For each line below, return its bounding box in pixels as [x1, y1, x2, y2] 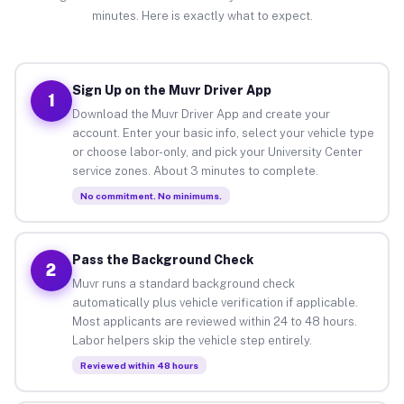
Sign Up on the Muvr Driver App [71, 82, 271, 97]
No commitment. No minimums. [79, 189, 222, 201]
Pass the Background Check [71, 252, 253, 267]
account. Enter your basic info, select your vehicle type [71, 125, 374, 140]
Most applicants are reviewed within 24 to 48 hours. [71, 314, 357, 328]
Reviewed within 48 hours [79, 359, 198, 371]
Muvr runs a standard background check [71, 276, 295, 290]
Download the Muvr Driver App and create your [71, 106, 330, 121]
